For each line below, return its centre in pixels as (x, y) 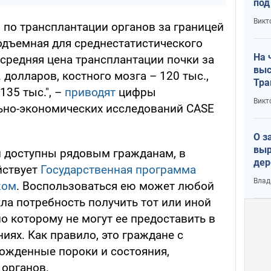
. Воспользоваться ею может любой (115, 186)
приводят (90, 93)
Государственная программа (118, 170)
